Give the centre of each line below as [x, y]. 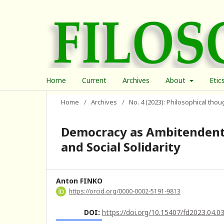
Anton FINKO [79, 180]
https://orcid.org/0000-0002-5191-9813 [125, 191]
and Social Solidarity [121, 146]
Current [94, 80]
